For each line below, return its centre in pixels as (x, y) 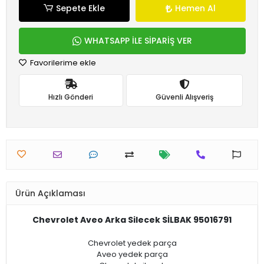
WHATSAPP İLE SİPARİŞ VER (138, 41)
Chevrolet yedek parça (132, 243)
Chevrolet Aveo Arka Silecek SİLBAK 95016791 (132, 220)
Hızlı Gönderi (71, 97)
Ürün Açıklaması (50, 193)
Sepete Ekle (80, 8)
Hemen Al (195, 8)
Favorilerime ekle (62, 63)
